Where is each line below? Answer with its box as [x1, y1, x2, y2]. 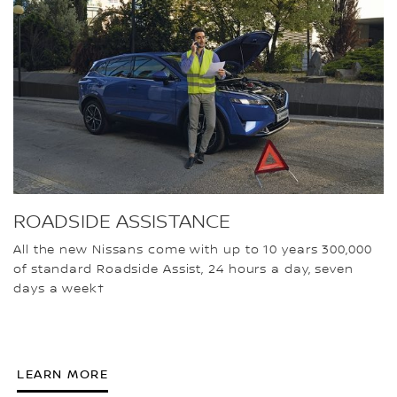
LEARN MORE [17, 368, 109, 383]
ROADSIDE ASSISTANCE [13, 210, 231, 234]
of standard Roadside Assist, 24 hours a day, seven [13, 262, 354, 277]
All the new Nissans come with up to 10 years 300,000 [13, 243, 372, 258]
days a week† [13, 282, 105, 297]
